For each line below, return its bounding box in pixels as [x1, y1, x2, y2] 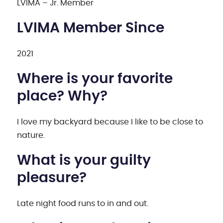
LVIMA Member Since [17, 21, 165, 35]
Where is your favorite [17, 72, 173, 86]
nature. [17, 131, 47, 139]
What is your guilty [17, 153, 151, 168]
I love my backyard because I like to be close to [17, 117, 204, 126]
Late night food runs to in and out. [17, 199, 149, 208]
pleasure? [17, 171, 87, 185]
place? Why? [17, 89, 108, 104]
